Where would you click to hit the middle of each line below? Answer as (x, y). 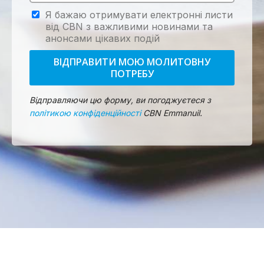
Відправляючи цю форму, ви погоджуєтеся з (120, 100)
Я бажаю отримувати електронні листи (139, 15)
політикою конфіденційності (85, 113)
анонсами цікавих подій (103, 38)
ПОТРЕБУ (132, 74)
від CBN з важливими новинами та (129, 27)
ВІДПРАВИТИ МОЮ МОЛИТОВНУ (132, 62)
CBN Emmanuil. (171, 113)
